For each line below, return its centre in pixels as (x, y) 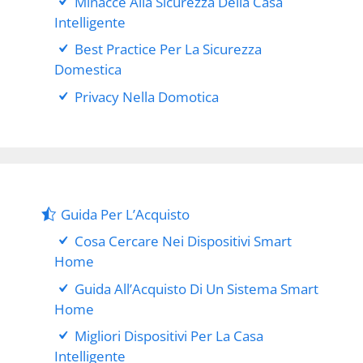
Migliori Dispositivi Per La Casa (169, 336)
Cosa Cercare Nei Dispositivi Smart (184, 241)
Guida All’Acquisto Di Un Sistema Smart (197, 288)
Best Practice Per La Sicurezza (169, 49)
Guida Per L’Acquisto (126, 214)
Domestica (88, 70)
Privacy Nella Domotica (147, 96)
